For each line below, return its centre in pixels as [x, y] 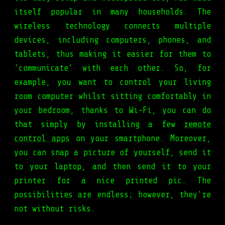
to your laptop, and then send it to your [113, 167]
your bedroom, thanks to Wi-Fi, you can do [113, 110]
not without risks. [55, 209]
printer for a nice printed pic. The [113, 181]
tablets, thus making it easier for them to [113, 54]
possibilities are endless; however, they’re [113, 195]
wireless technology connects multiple [113, 26]
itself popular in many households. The [113, 12]
